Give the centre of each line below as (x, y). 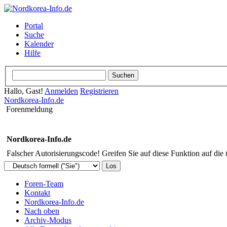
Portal (34, 26)
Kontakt (37, 193)
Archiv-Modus (48, 220)
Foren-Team (44, 183)
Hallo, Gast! (24, 91)
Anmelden (61, 91)
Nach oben (42, 211)
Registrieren (99, 91)
